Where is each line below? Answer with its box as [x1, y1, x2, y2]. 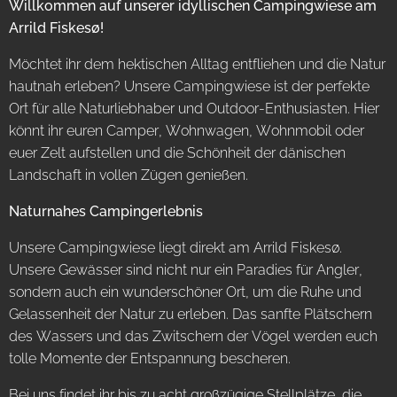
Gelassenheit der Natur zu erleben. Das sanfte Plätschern [9, 306, 372, 323]
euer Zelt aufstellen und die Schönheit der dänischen [9, 144, 346, 161]
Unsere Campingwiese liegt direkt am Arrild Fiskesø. [9, 239, 342, 256]
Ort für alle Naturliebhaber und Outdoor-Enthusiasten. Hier [9, 100, 379, 117]
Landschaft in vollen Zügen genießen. [9, 167, 248, 183]
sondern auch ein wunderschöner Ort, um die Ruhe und [9, 284, 362, 300]
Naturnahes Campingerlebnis [9, 203, 203, 220]
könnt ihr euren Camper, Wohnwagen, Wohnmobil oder [9, 122, 364, 139]
